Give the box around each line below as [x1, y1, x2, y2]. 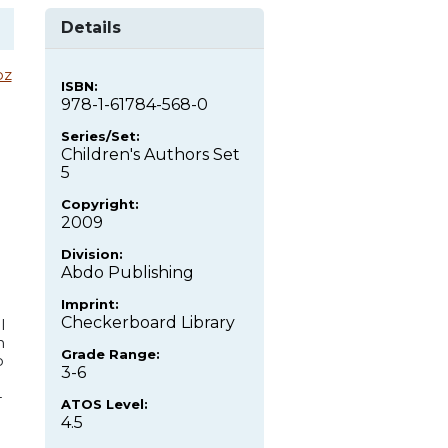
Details [61, 18, 121, 38]
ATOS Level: [61, 396, 148, 413]
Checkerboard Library [61, 313, 235, 333]
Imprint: [61, 296, 119, 313]
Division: [61, 246, 123, 263]
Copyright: [61, 196, 139, 213]
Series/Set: [61, 128, 140, 145]
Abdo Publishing [61, 263, 194, 283]
